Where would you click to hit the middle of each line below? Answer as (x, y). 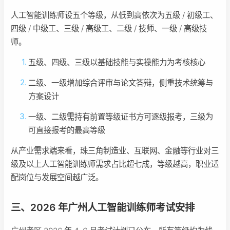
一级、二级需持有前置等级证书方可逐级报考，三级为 (121, 117)
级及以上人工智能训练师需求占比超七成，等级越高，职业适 (115, 164)
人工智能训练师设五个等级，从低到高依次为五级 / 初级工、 (114, 15)
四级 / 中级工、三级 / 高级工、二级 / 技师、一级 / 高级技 (109, 28)
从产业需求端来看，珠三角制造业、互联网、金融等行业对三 (115, 150)
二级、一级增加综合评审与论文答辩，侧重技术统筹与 (121, 83)
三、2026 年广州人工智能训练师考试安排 (103, 207)
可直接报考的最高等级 (67, 130)
